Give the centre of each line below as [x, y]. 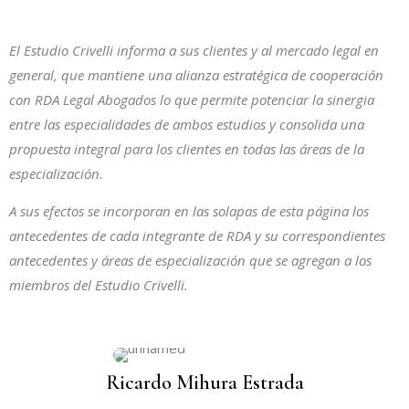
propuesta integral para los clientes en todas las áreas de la [187, 149]
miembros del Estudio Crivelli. [99, 285]
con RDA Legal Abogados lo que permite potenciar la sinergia [192, 100]
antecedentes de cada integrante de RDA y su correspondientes [197, 236]
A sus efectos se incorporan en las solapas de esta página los [189, 211]
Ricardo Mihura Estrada [204, 382]
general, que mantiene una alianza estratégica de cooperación [196, 75]
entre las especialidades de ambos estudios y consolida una [187, 124]
